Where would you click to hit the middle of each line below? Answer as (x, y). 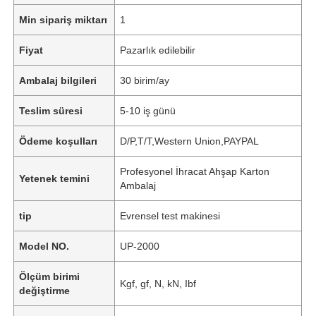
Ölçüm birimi (50, 276)
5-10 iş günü (148, 110)
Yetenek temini (55, 178)
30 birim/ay (145, 80)
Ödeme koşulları (59, 141)
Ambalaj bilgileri (58, 80)
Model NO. (44, 246)
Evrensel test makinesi (170, 215)
